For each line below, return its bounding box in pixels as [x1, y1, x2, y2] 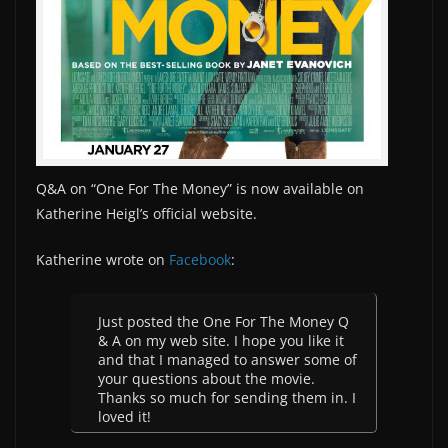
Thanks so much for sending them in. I [98, 387, 356, 407]
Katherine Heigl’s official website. [36, 203, 257, 223]
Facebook [169, 249, 231, 269]
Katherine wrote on [36, 249, 169, 269]
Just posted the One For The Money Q [98, 311, 349, 331]
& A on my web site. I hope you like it [98, 330, 344, 350]
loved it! [98, 406, 151, 426]
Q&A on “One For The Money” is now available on [36, 178, 364, 198]
